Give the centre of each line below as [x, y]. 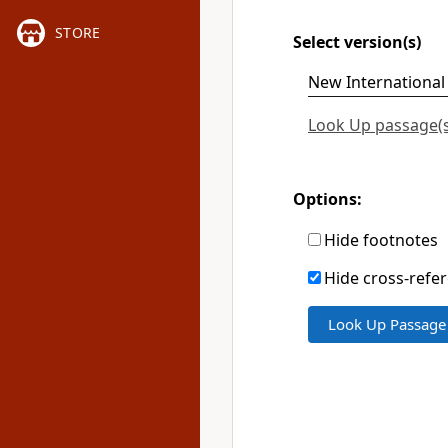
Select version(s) [357, 41]
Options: [327, 199]
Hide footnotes [381, 239]
